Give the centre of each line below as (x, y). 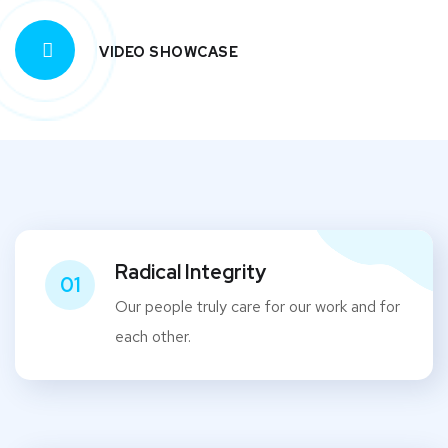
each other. (153, 336)
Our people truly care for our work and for (257, 306)
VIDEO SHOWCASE (168, 51)
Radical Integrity (190, 271)
